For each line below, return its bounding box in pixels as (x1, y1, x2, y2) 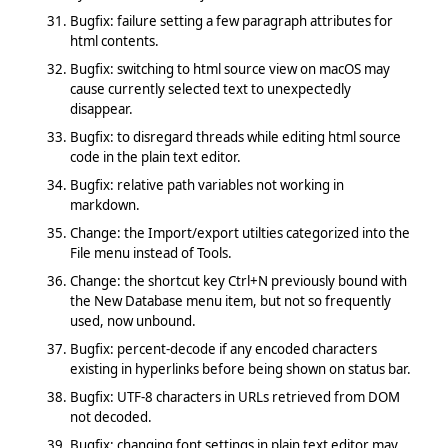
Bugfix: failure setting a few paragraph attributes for (69, 11, 393, 30)
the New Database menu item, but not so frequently (69, 291, 391, 310)
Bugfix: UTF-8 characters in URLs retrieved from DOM (69, 387, 400, 406)
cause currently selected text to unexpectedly (69, 79, 351, 98)
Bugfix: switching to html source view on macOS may (69, 59, 390, 78)
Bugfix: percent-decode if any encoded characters (69, 339, 377, 358)
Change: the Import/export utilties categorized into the (69, 223, 410, 242)
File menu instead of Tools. (69, 243, 232, 262)
